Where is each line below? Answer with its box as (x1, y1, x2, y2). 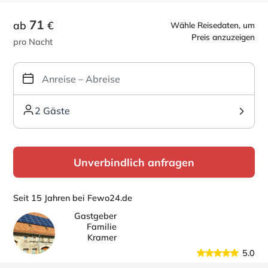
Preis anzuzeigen (191, 32, 255, 42)
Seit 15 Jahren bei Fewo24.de (13, 193, 132, 203)
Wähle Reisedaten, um (170, 20, 255, 30)
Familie (87, 221, 117, 232)
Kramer (87, 232, 117, 243)
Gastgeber (74, 211, 117, 221)
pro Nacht (13, 36, 53, 47)
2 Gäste (35, 104, 70, 117)
